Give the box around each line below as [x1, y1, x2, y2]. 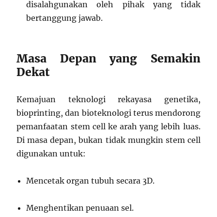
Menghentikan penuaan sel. [26, 203, 134, 213]
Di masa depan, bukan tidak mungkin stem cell [16, 135, 201, 145]
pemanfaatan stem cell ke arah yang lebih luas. [16, 122, 201, 132]
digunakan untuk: [16, 149, 86, 159]
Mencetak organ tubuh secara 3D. [26, 176, 155, 186]
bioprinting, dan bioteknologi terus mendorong [16, 108, 201, 118]
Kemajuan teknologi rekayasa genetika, [16, 94, 201, 105]
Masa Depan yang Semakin [16, 51, 201, 66]
